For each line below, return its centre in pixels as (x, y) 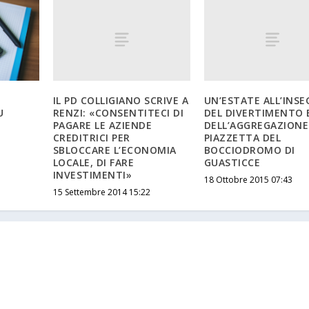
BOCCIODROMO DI (249, 150)
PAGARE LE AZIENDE (102, 125)
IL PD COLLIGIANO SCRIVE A (121, 100)
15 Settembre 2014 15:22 (101, 192)
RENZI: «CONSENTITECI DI (118, 112)
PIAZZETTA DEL (242, 137)
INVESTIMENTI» (92, 175)
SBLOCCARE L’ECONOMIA (114, 150)
